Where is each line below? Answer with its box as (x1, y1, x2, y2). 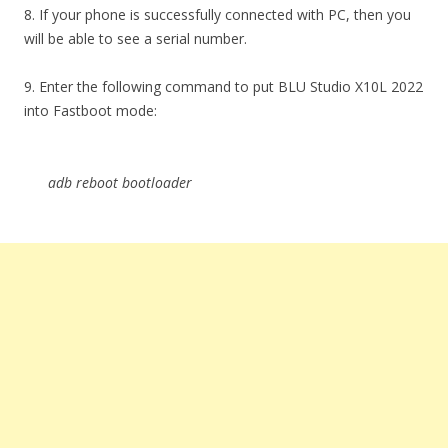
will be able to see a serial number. (24, 29, 247, 48)
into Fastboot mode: (24, 101, 157, 120)
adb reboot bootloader (48, 173, 192, 192)
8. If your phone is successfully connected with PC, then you (24, 5, 411, 24)
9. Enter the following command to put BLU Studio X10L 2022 (24, 77, 423, 96)
